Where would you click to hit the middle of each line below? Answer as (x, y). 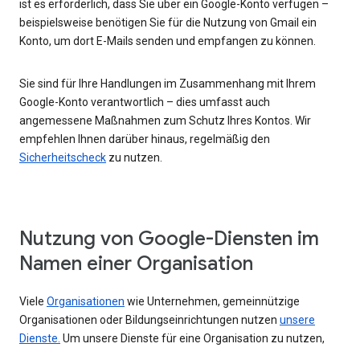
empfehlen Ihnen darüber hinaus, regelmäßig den (145, 139)
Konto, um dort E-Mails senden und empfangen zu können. (168, 41)
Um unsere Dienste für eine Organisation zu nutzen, (192, 338)
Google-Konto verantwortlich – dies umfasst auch (145, 102)
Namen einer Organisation (136, 263)
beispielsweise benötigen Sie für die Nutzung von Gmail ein (168, 22)
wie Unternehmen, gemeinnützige (212, 301)
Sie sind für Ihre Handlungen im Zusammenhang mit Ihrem (168, 83)
